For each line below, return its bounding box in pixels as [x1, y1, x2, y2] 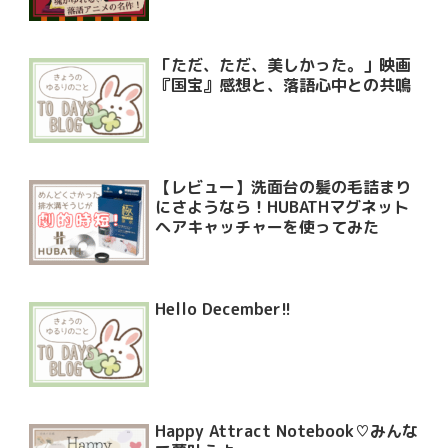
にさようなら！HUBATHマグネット [155, 196, 410, 219]
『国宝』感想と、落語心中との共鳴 [155, 74, 412, 97]
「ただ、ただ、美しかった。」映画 [155, 54, 412, 77]
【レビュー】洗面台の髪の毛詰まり [155, 176, 412, 199]
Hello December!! [155, 298, 292, 321]
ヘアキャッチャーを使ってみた [155, 216, 380, 239]
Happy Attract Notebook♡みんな [155, 420, 419, 443]
